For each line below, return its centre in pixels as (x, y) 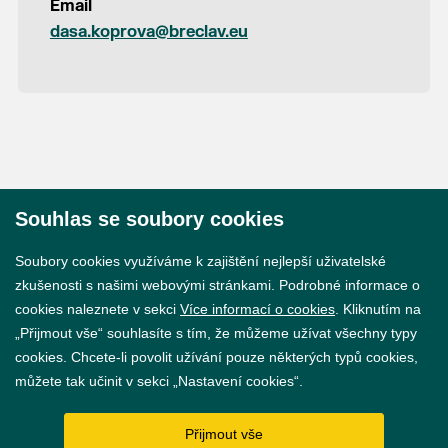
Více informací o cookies (257, 309)
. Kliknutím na (378, 309)
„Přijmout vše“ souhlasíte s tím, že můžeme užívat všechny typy (216, 333)
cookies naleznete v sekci (97, 309)
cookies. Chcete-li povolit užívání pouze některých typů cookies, (216, 357)
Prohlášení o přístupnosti (224, 371)
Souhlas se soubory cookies (149, 219)
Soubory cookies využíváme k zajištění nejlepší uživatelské (200, 261)
